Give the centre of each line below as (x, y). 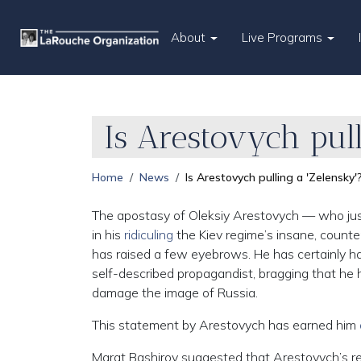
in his (108, 234)
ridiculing (149, 234)
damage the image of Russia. (175, 293)
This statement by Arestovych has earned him (226, 325)
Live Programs (284, 37)
